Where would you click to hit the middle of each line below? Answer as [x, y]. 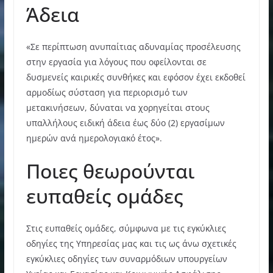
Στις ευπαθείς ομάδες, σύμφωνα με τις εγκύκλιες [126, 228]
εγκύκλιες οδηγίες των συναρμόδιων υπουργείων [126, 258]
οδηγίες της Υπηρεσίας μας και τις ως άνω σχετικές [131, 243]
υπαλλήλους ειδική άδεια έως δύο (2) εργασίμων [125, 122]
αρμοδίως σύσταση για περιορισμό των [107, 92]
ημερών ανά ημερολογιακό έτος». [94, 138]
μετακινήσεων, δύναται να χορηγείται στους [118, 107]
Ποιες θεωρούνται [110, 171]
